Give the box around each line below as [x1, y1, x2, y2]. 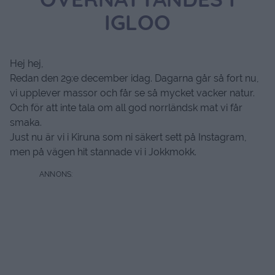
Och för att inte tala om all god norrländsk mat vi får [10, 102, 242, 114]
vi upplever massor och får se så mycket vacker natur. [10, 87, 255, 99]
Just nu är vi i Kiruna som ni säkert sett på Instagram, [10, 131, 247, 144]
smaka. [10, 117, 42, 129]
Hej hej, [10, 58, 44, 70]
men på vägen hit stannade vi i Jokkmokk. [10, 146, 196, 158]
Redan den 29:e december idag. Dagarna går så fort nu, [10, 72, 259, 85]
